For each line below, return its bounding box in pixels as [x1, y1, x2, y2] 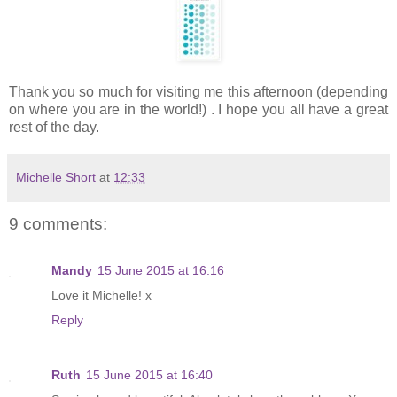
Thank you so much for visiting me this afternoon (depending [9, 84, 388, 100]
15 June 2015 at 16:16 [97, 262, 224, 277]
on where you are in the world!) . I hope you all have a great [9, 102, 388, 118]
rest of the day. [9, 120, 99, 136]
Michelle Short [16, 170, 96, 185]
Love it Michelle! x [51, 287, 152, 302]
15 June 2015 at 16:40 [86, 367, 213, 382]
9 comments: [9, 214, 107, 234]
